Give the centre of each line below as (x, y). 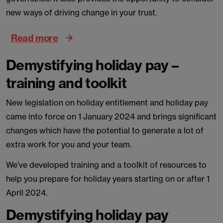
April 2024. (27, 193)
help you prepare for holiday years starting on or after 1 (108, 179)
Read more (35, 38)
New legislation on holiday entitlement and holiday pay (107, 103)
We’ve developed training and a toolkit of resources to (106, 165)
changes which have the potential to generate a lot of (105, 130)
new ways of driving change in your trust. (81, 12)
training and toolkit (68, 83)
